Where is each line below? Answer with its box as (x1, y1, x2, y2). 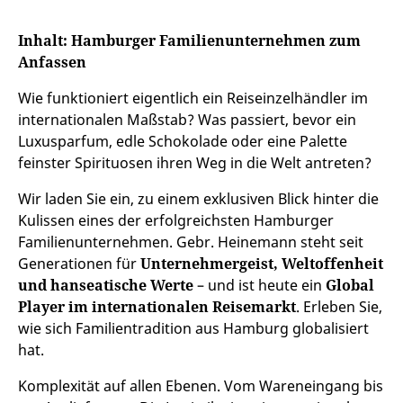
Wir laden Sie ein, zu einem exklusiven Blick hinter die (18, 189, 379, 209)
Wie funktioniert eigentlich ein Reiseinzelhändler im (18, 88, 368, 108)
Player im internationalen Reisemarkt (18, 297, 296, 317)
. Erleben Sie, (296, 297, 382, 317)
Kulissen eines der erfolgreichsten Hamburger (18, 210, 334, 230)
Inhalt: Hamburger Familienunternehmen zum (18, 31, 361, 50)
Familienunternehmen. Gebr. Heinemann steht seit (18, 232, 363, 252)
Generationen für (18, 254, 140, 273)
